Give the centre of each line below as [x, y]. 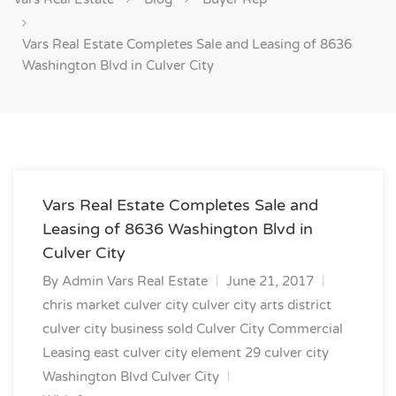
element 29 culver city [260, 353]
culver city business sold [118, 329]
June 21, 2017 [270, 281]
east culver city [141, 353]
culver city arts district [262, 305]
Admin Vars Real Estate [135, 281]
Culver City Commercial [270, 329]
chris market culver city [115, 305]
